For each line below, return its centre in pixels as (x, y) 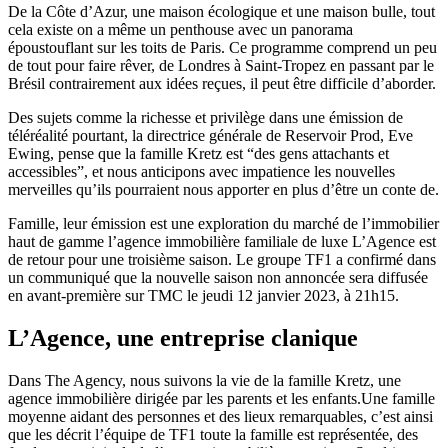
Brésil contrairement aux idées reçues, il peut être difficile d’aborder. (222, 84)
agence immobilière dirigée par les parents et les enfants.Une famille (221, 398)
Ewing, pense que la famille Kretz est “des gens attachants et (198, 154)
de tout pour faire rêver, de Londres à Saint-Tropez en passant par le (221, 66)
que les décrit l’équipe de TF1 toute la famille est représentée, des (213, 434)
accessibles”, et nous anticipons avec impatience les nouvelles (201, 172)
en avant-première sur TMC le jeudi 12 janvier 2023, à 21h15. (203, 296)
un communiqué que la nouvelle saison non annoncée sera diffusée (218, 278)
